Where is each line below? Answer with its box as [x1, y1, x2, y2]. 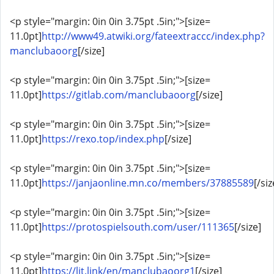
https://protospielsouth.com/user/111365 [42, 220, 234, 234]
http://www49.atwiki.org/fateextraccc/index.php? [42, 29, 265, 43]
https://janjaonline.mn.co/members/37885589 [42, 176, 254, 190]
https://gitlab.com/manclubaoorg [42, 88, 196, 102]
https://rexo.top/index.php [42, 132, 165, 146]
